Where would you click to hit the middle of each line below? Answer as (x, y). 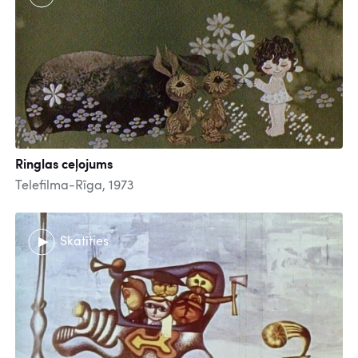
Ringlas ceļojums (64, 166)
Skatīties (84, 242)
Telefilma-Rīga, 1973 (74, 187)
